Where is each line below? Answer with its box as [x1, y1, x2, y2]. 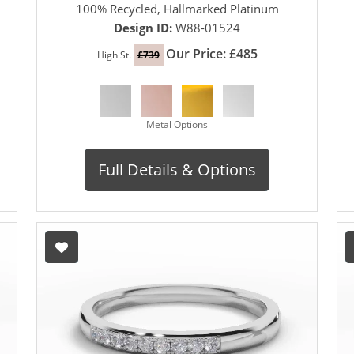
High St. [96, 48, 134, 62]
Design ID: [114, 20, 175, 36]
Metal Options [146, 118, 208, 132]
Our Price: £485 [165, 45, 258, 63]
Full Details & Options [98, 159, 256, 181]
